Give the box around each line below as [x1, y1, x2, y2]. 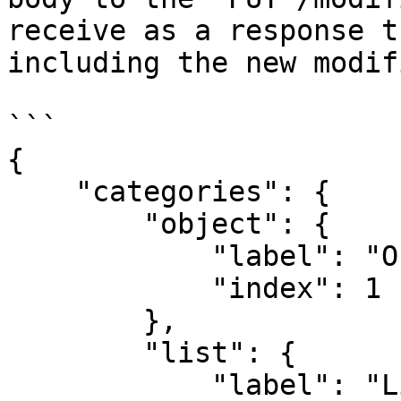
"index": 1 [7, 272, 211, 304]
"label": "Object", [7, 240, 211, 272]
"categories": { [7, 175, 75, 208]
